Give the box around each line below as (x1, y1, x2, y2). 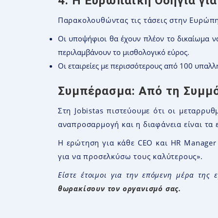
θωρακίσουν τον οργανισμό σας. (57, 183, 181, 193)
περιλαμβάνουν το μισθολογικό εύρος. (57, 47, 189, 57)
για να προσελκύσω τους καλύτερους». (57, 151, 203, 161)
